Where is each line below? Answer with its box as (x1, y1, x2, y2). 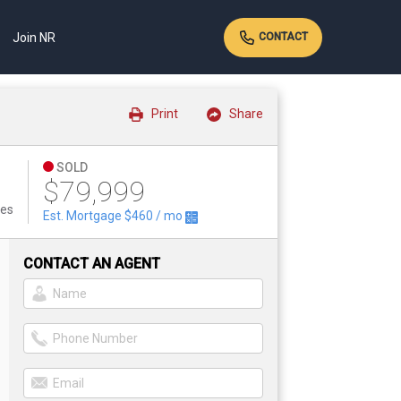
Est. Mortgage (42, 209, 124, 223)
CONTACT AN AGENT (23, 254, 160, 272)
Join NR (12, 30, 55, 45)
